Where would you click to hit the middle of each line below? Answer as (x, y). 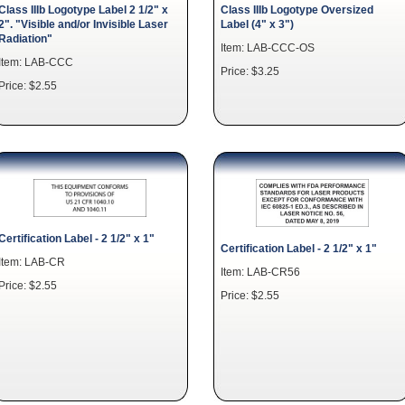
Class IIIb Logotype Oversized (297, 9)
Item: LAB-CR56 (260, 272)
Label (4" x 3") (257, 24)
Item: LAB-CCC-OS (268, 47)
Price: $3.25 (250, 71)
